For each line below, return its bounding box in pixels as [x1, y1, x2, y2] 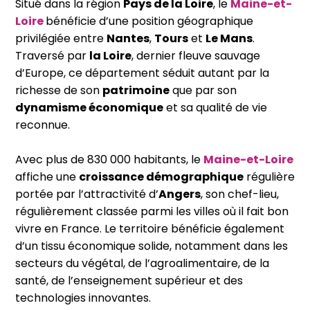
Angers [158, 186, 201, 202]
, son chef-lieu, [201, 186, 279, 202]
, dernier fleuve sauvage [131, 48, 260, 64]
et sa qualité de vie [163, 100, 267, 116]
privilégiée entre [15, 30, 107, 46]
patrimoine [102, 82, 170, 98]
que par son [170, 82, 237, 98]
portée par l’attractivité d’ [15, 186, 158, 202]
